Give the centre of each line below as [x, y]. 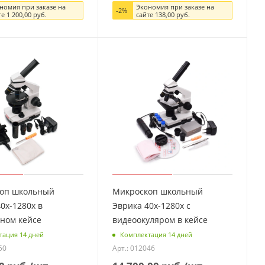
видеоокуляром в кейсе [160, 219]
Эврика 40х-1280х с [152, 205]
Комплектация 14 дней [156, 234]
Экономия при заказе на [175, 7]
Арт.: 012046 [134, 248]
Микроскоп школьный [158, 191]
